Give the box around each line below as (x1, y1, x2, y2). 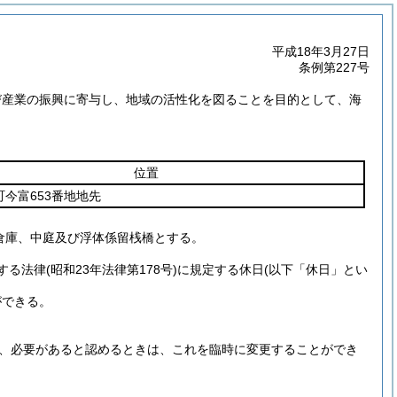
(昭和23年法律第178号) (46, 262, 177, 276)
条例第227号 (299, 60, 370, 74)
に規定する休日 (177, 262, 264, 276)
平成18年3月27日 (272, 44, 370, 58)
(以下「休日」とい (264, 262, 368, 276)
